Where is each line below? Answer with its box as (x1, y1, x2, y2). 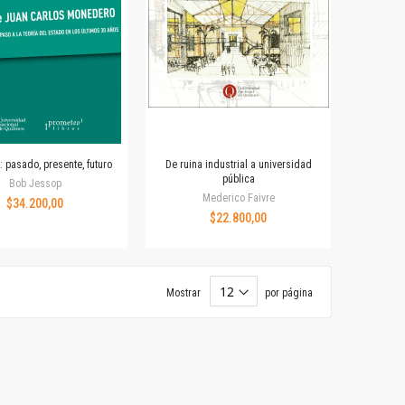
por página (265, 286, 313, 299)
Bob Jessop (8, 177, 61, 191)
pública (221, 173, 255, 186)
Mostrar (166, 286, 201, 299)
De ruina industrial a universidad (165, 158, 312, 172)
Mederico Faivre (202, 192, 275, 205)
